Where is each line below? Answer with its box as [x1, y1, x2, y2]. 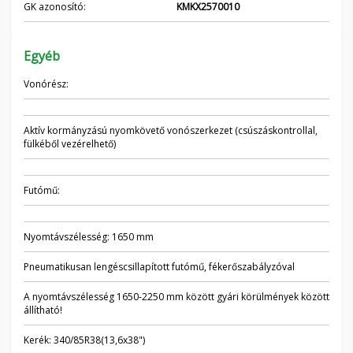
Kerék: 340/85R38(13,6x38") [24, 333, 145, 347]
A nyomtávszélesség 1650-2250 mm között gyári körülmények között [24, 290, 329, 303]
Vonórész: [24, 77, 69, 91]
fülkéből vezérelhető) [24, 137, 116, 150]
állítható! [24, 303, 62, 317]
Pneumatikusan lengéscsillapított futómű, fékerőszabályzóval [24, 260, 295, 273]
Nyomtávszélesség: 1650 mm [24, 230, 154, 243]
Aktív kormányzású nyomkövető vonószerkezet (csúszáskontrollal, [24, 124, 318, 137]
